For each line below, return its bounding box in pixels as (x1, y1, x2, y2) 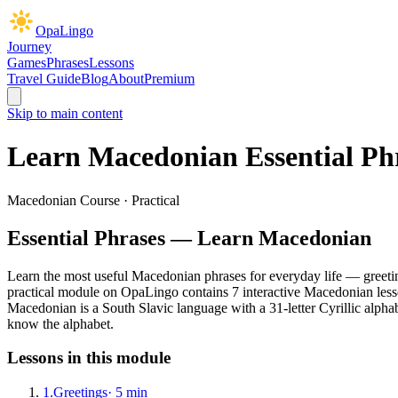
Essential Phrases (7, 226, 165, 250)
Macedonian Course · (7, 192, 131, 208)
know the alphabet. (7, 315, 114, 331)
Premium (144, 71, 195, 86)
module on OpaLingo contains (54, 283, 228, 299)
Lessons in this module (7, 348, 171, 368)
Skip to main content (7, 106, 123, 121)
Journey (7, 39, 52, 54)
